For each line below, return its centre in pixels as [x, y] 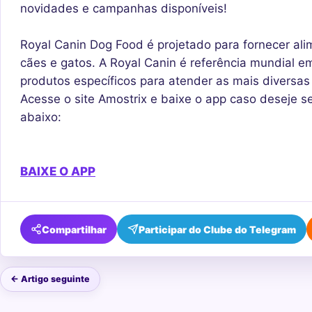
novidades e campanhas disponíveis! [124, 9]
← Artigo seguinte [50, 279]
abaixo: [41, 117]
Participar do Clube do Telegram [217, 229]
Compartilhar [74, 229]
